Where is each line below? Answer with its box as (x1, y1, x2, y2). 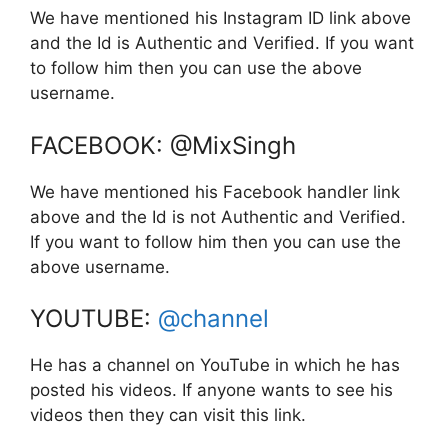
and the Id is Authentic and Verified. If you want (30, 33, 414, 54)
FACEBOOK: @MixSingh (30, 130, 296, 160)
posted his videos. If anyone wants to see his (30, 380, 393, 401)
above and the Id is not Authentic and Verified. (30, 206, 406, 227)
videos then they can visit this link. (30, 405, 306, 426)
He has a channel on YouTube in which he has (30, 355, 400, 376)
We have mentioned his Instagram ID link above (30, 8, 411, 29)
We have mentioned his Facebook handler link (30, 181, 400, 202)
